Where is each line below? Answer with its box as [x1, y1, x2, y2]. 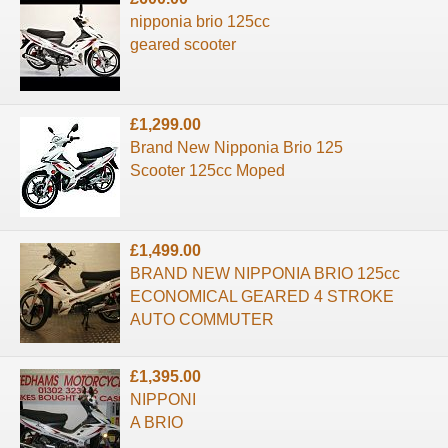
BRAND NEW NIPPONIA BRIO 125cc [130, 264, 400, 282]
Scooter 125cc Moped [130, 161, 285, 179]
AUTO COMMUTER [130, 310, 274, 328]
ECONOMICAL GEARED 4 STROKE [130, 287, 394, 305]
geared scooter [130, 35, 236, 53]
